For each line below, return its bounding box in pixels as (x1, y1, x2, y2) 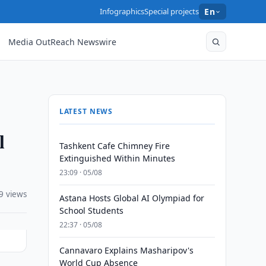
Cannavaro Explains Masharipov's (59, 245, 194, 256)
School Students (59, 205, 123, 216)
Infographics (100, 6, 145, 17)
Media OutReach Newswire (8, 36, 117, 47)
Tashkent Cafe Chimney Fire (59, 140, 170, 151)
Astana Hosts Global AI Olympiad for (59, 192, 204, 204)
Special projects (144, 6, 199, 17)
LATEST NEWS (59, 106, 113, 116)
